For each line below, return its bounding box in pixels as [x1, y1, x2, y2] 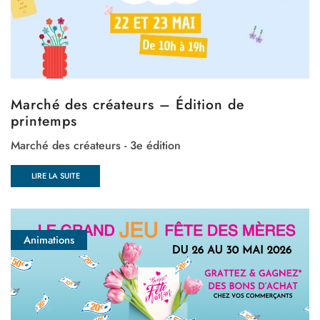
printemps [11, 111, 77, 131]
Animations [23, 231, 74, 248]
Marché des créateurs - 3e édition [11, 137, 181, 154]
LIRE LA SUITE [31, 170, 80, 182]
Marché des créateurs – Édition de [11, 94, 244, 115]
